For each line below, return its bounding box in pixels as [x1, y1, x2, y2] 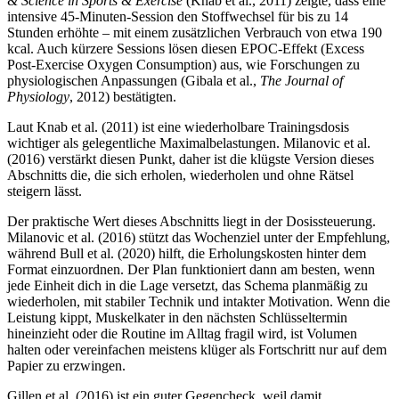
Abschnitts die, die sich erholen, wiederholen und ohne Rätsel [7, 167, 354, 183]
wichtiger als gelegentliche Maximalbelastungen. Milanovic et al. [7, 135, 370, 151]
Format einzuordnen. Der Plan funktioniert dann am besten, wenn [7, 262, 375, 277]
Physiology [7, 89, 69, 104]
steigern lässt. [7, 183, 82, 199]
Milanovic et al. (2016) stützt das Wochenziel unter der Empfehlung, [7, 230, 390, 245]
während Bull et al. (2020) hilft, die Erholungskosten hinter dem [7, 246, 366, 261]
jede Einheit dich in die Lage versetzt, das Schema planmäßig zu [7, 278, 368, 293]
